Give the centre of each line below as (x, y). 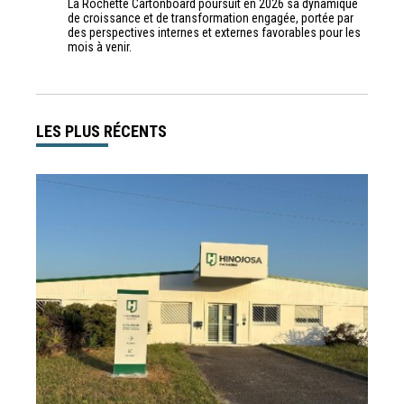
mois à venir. (100, 47)
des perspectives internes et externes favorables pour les (214, 33)
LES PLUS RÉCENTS (101, 132)
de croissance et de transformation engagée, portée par (211, 18)
